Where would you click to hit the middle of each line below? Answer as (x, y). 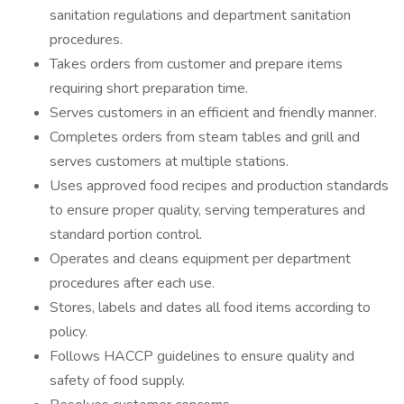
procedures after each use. (132, 283)
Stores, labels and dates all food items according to (210, 308)
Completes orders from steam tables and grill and (205, 137)
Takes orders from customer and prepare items (196, 64)
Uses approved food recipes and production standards (219, 186)
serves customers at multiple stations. (169, 161)
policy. (69, 332)
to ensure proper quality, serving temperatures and (207, 210)
